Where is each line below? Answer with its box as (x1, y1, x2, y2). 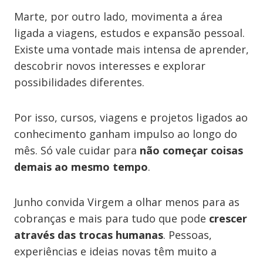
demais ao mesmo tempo (14, 160, 148, 174)
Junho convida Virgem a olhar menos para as (14, 195, 240, 209)
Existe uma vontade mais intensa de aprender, (14, 42, 249, 56)
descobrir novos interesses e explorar (14, 59, 205, 73)
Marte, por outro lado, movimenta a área (14, 9, 222, 23)
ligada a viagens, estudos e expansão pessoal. (14, 26, 245, 40)
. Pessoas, (163, 228, 212, 242)
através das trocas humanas (14, 228, 163, 242)
